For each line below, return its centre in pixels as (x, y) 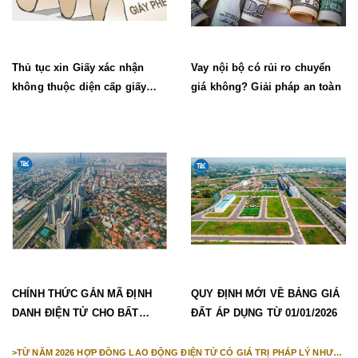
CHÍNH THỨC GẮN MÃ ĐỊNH (82, 294)
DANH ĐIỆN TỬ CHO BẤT (76, 313)
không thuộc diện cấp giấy (80, 87)
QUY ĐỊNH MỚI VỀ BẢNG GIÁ (266, 294)
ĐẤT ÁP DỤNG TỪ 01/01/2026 (265, 313)
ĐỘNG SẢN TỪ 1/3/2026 (72, 332)
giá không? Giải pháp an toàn (266, 87)
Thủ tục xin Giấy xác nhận (78, 68)
